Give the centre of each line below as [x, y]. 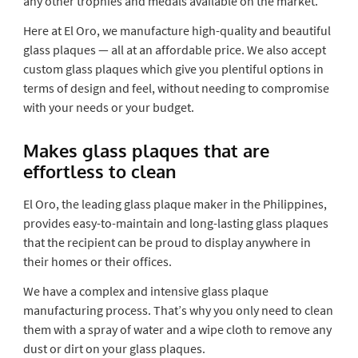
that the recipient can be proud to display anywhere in [167, 242]
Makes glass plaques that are [146, 150]
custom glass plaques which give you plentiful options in [173, 69]
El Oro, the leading [72, 204]
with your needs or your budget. [108, 107]
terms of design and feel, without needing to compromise [176, 88]
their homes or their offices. [98, 261]
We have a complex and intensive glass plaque [145, 291]
